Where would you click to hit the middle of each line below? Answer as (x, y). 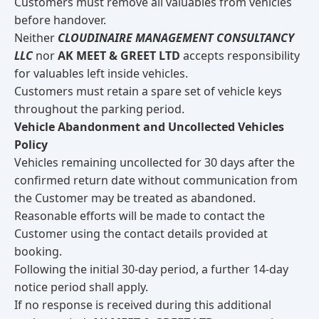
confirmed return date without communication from (156, 180)
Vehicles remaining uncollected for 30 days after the (155, 162)
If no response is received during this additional (143, 305)
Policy (31, 145)
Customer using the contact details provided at (141, 234)
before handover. (60, 20)
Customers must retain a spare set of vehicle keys (148, 91)
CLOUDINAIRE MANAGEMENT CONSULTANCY (176, 38)
